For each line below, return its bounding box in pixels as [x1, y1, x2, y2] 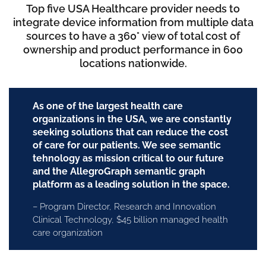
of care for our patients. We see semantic [33, 140, 221, 151]
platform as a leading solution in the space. [33, 179, 230, 190]
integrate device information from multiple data [12, 16, 254, 28]
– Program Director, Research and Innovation [33, 201, 216, 212]
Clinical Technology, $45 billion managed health [33, 214, 228, 225]
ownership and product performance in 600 [23, 43, 243, 56]
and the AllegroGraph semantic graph [33, 166, 205, 177]
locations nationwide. [79, 57, 187, 69]
